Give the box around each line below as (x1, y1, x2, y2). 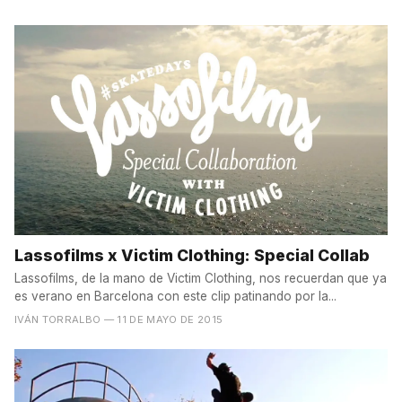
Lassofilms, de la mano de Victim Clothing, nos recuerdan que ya (14, 271, 387, 286)
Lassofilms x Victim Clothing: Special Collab (14, 246, 370, 266)
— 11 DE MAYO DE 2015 (103, 313, 223, 327)
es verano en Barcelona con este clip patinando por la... (14, 289, 336, 304)
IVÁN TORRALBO (14, 313, 101, 327)
